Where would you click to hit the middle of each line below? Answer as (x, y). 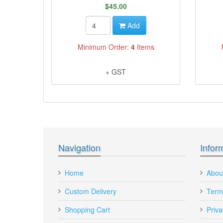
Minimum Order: (104, 47)
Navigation (79, 148)
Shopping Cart (87, 210)
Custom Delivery (91, 191)
